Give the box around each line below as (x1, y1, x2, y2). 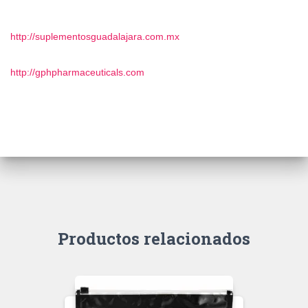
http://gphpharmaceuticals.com (10, 67, 144, 78)
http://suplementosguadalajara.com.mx (10, 31, 179, 42)
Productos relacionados (58, 228, 250, 250)
